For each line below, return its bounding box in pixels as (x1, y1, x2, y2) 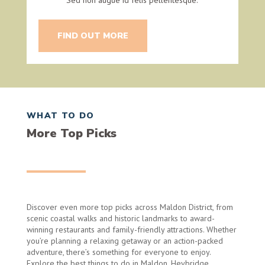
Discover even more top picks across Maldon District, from (26, 201, 233, 212)
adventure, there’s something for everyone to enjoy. (26, 246, 211, 257)
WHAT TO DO (26, 109, 95, 121)
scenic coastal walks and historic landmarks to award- (26, 212, 215, 224)
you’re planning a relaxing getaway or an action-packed (26, 235, 223, 246)
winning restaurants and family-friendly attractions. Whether (26, 224, 237, 235)
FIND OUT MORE (57, 30, 128, 41)
